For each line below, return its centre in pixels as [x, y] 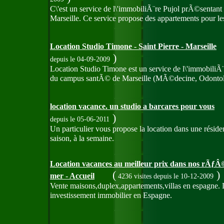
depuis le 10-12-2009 [183, 176]
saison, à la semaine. [82, 138]
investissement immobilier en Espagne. [111, 195]
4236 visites [135, 176]
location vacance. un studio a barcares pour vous [132, 106]
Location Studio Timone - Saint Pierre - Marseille [133, 46]
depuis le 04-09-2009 [80, 59]
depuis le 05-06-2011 [80, 119]
